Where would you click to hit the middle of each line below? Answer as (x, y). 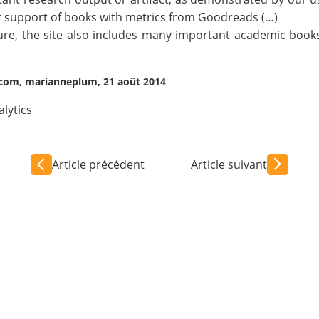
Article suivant (229, 164)
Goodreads (229, 17)
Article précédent (98, 164)
